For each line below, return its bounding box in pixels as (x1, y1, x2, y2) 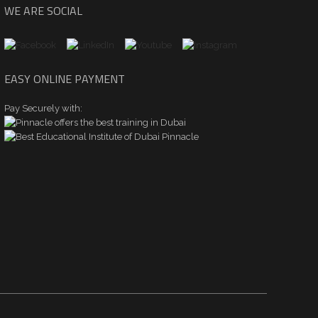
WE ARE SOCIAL (4, 2, 82, 20)
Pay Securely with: (4, 102, 82, 114)
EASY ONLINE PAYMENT (4, 70, 125, 87)
